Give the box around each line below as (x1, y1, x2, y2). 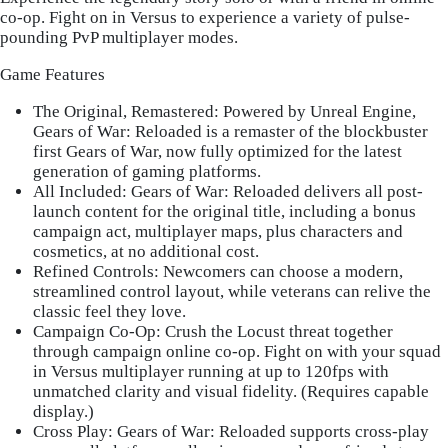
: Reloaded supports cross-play (210, 421, 430, 441)
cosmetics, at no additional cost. (33, 241, 260, 261)
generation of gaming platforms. (33, 161, 262, 181)
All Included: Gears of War (33, 181, 225, 201)
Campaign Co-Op (33, 321, 157, 341)
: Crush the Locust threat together (156, 321, 394, 341)
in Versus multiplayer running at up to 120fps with (33, 361, 390, 381)
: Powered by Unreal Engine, (214, 101, 417, 121)
